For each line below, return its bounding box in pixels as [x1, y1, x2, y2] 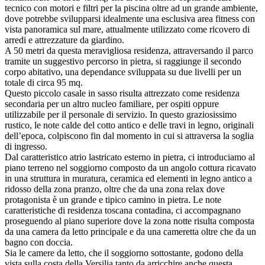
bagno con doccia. [5, 237, 73, 247]
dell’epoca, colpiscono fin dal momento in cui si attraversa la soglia [5, 130, 254, 141]
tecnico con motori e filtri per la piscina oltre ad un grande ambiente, [5, 2, 258, 13]
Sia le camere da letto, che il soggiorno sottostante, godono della [5, 247, 243, 258]
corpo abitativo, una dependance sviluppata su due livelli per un [5, 66, 241, 77]
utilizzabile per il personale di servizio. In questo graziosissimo [5, 109, 237, 119]
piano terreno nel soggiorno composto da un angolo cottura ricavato [5, 162, 256, 173]
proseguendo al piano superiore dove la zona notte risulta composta [5, 215, 254, 226]
